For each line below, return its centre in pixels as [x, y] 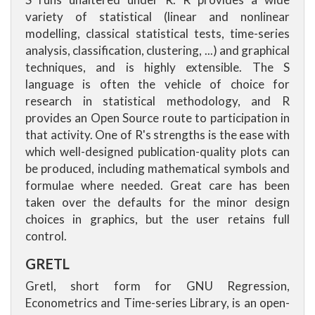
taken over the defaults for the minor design [157, 202]
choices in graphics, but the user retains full [157, 219]
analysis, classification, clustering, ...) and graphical [157, 50]
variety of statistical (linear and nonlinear [157, 17]
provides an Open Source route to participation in [157, 118]
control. [46, 236]
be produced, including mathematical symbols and [157, 168]
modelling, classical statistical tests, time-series [157, 33]
